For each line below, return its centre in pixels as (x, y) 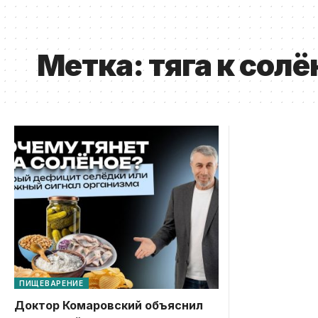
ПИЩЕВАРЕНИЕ (51, 283)
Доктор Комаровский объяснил (109, 305)
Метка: (93, 65)
